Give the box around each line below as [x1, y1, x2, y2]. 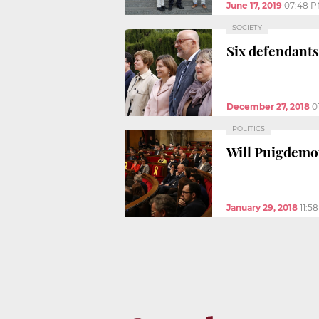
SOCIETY [232, 23, 262, 31]
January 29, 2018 [226, 202, 298, 213]
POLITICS [232, 124, 265, 132]
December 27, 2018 [226, 100, 310, 112]
